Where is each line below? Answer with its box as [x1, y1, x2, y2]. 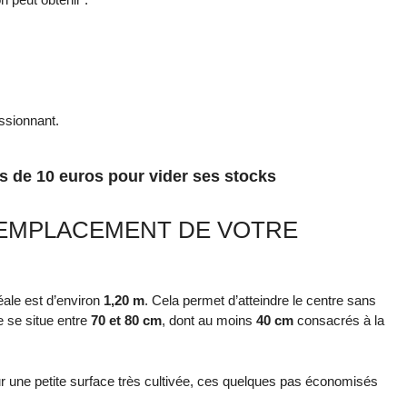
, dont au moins [162, 313, 256, 329]
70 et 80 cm [91, 313, 162, 329]
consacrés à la [293, 313, 384, 329]
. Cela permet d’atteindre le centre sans [144, 293, 376, 309]
